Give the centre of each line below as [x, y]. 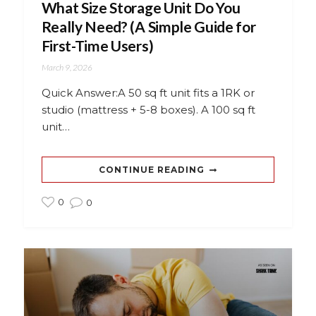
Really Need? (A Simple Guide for [148, 27]
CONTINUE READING [151, 170]
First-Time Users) [97, 46]
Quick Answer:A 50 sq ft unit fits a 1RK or [148, 93]
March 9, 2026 [67, 68]
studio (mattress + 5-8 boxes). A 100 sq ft [148, 110]
